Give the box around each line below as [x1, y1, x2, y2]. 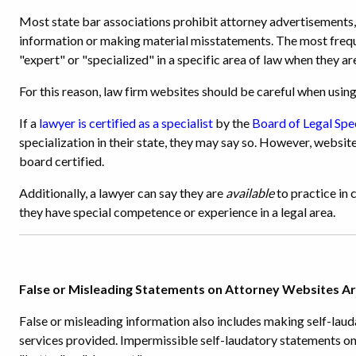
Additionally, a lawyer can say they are [19, 184, 226, 200]
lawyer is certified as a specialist [39, 114, 213, 130]
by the [213, 114, 252, 130]
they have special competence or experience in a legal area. [19, 203, 335, 219]
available [226, 184, 274, 200]
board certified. [19, 153, 106, 168]
